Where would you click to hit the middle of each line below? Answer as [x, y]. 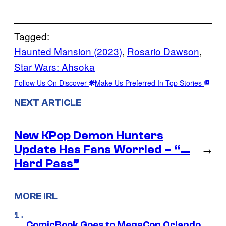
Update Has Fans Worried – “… [102, 149]
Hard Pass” [47, 163]
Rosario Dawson [163, 51]
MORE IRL [36, 196]
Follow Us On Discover [51, 83]
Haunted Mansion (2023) [68, 51]
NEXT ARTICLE [48, 103]
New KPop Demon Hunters [89, 135]
